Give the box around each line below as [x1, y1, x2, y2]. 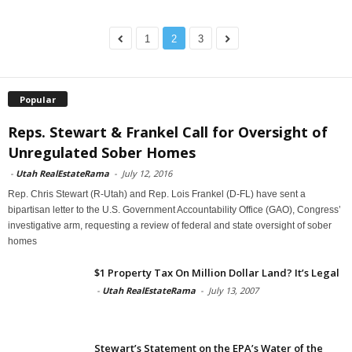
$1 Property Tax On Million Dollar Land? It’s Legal [94, 265, 339, 280]
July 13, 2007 [208, 284, 258, 296]
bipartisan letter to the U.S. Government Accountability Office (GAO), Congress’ [8, 203, 341, 215]
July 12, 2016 [122, 167, 172, 179]
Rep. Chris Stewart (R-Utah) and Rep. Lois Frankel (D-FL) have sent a [8, 188, 306, 200]
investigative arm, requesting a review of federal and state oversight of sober [8, 219, 332, 231]
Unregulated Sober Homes [8, 142, 196, 162]
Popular [20, 93, 56, 105]
